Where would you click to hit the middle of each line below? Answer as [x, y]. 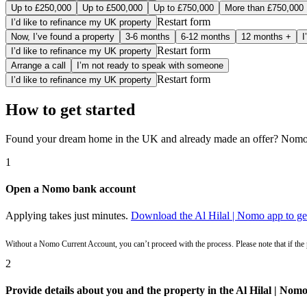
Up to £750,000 [184, 8]
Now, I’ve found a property [63, 36]
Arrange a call [38, 65]
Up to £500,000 [112, 8]
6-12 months [206, 36]
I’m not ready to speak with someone [150, 65]
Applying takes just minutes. [68, 216]
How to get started [70, 109]
